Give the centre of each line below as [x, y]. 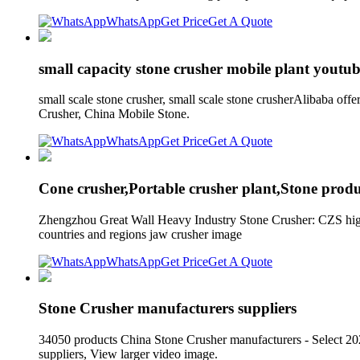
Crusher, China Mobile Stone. [114, 114]
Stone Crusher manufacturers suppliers [168, 309]
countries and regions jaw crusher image [143, 234]
